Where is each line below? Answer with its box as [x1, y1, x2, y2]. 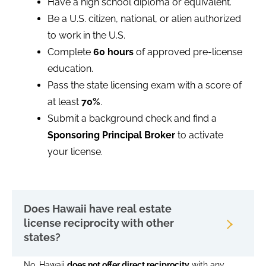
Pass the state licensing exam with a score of [47, 80, 242, 91]
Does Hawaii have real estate [24, 202, 172, 216]
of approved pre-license [134, 46, 242, 58]
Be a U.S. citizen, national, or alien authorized [47, 13, 241, 25]
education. [47, 63, 93, 75]
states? [24, 231, 61, 244]
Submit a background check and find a [47, 113, 217, 125]
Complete [47, 46, 93, 58]
